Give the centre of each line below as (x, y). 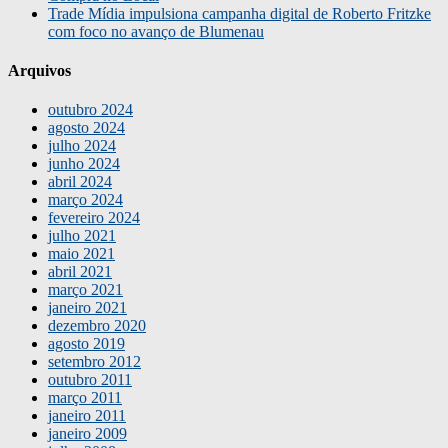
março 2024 (85, 200)
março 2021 (85, 290)
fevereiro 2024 (94, 218)
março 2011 (85, 398)
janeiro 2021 (87, 308)
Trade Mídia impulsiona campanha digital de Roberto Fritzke (239, 13)
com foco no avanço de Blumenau (156, 31)
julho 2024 (82, 146)
